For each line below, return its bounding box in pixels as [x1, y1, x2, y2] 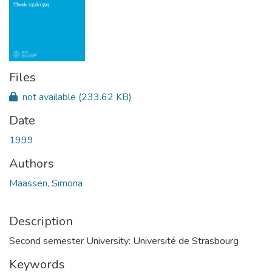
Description [9, 212, 73, 229]
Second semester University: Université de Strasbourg [9, 234, 239, 248]
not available [20, 90, 78, 104]
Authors [9, 155, 54, 172]
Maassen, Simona [9, 176, 83, 190]
